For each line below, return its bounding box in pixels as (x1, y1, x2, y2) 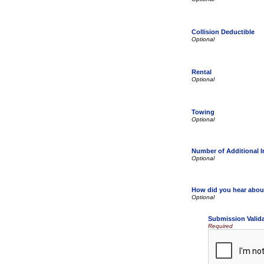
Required (208, 223, 233, 229)
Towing (192, 108, 214, 115)
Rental (192, 68, 212, 75)
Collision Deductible (192, 28, 255, 35)
